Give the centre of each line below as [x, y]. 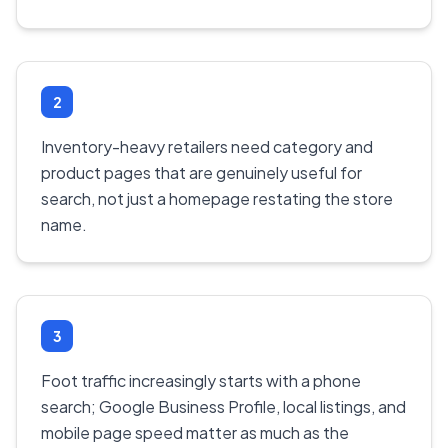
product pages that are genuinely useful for [201, 173]
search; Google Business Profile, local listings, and [223, 407]
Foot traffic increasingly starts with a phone [201, 381]
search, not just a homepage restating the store [217, 199]
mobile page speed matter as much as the [195, 433]
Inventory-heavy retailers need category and [207, 147]
